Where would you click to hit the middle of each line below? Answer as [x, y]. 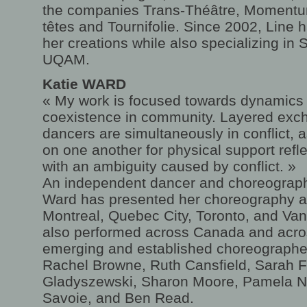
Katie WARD [84, 84]
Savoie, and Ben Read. [118, 298]
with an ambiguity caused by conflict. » [169, 166]
